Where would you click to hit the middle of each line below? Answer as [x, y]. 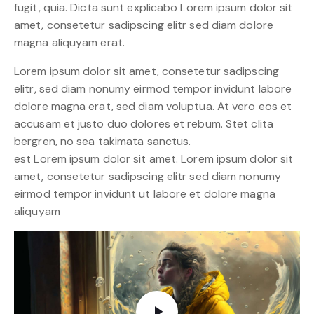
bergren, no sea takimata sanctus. [103, 142]
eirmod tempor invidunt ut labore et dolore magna [145, 194]
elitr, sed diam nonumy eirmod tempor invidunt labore [153, 89]
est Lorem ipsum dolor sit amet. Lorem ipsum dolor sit [154, 159]
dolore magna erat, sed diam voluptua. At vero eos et [153, 107]
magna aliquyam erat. [70, 43]
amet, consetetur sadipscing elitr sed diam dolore [144, 25]
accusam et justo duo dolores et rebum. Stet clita [144, 124]
